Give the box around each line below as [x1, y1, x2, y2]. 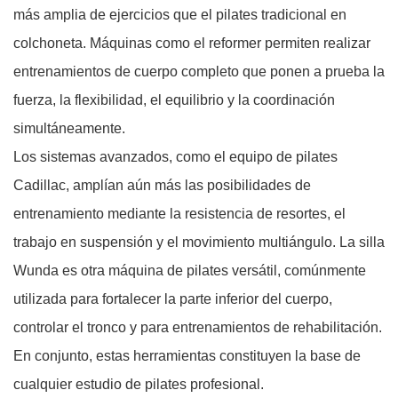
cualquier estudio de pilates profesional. [13, 376, 264, 392]
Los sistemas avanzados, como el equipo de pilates [13, 148, 338, 164]
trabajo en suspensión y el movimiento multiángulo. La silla [13, 234, 385, 250]
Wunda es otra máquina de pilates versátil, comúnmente [13, 262, 366, 278]
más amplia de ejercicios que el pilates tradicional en [13, 6, 346, 22]
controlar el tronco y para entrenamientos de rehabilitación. [13, 319, 382, 335]
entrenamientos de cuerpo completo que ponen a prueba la [13, 63, 385, 79]
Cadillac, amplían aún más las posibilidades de [13, 177, 311, 193]
